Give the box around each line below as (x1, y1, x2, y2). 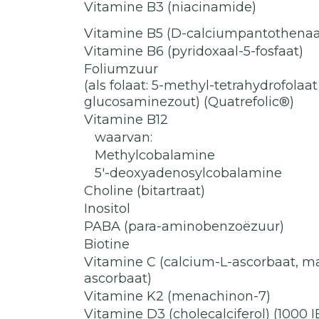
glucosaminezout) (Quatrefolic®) (84, 94, 294, 110)
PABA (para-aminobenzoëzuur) (84, 219, 284, 234)
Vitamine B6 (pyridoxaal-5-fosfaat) (84, 43, 303, 59)
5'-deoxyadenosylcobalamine (84, 165, 282, 181)
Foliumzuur (84, 61, 158, 77)
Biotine (84, 236, 130, 252)
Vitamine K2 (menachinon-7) (84, 288, 271, 304)
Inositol (84, 201, 130, 216)
